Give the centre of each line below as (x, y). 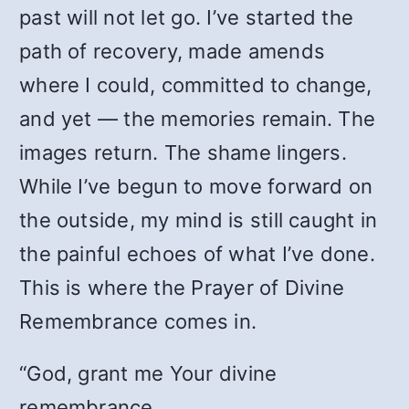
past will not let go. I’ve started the (187, 17)
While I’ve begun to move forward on (196, 186)
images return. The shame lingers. (183, 152)
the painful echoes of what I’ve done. (197, 254)
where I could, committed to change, (196, 85)
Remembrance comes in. (141, 321)
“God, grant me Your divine (148, 373)
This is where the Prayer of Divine (182, 288)
